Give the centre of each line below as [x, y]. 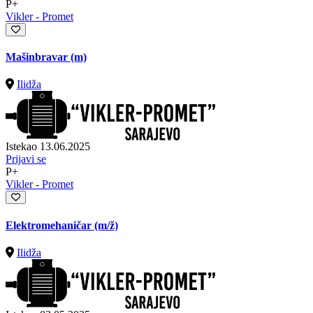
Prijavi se [26, 159]
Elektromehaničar [50, 225]
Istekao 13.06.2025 [48, 147]
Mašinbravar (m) [46, 57]
